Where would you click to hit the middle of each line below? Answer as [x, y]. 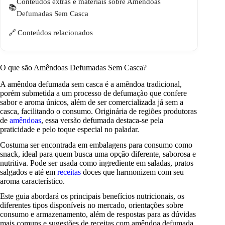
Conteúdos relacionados [55, 33]
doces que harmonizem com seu [132, 172]
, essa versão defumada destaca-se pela [102, 120]
